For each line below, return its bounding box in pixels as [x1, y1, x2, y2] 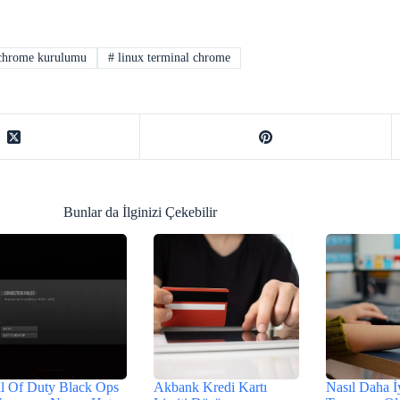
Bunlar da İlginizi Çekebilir [62, 204, 217, 221]
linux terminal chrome [114, 50, 231, 64]
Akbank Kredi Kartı [153, 379, 267, 396]
